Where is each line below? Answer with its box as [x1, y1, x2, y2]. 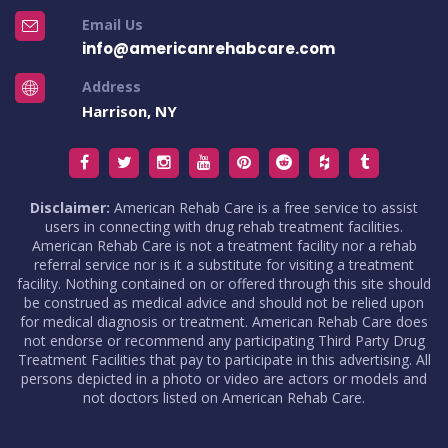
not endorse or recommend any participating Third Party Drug [23, 330, 425, 350]
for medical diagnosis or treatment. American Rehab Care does [20, 311, 428, 331]
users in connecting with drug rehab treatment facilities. [45, 216, 403, 236]
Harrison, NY [81, 100, 177, 121]
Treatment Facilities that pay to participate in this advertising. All [17, 349, 431, 369]
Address [81, 76, 141, 96]
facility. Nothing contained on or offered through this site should [17, 273, 431, 293]
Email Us [81, 14, 143, 34]
